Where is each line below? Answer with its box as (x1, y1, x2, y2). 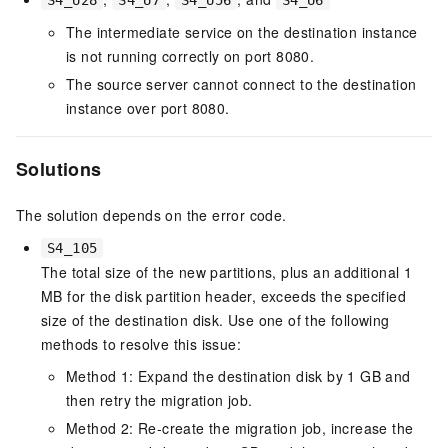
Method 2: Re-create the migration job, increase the (66, 418, 414, 439)
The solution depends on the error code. (16, 205, 287, 226)
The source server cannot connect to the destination (66, 74, 417, 95)
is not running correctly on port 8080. (66, 46, 315, 67)
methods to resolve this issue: (41, 334, 241, 355)
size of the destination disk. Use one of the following (41, 310, 390, 331)
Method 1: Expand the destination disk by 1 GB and (66, 366, 411, 387)
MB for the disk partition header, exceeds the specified (41, 286, 406, 307)
